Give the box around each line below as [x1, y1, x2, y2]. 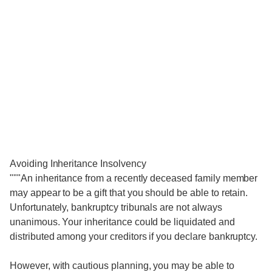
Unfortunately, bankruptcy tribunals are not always [10, 202, 222, 212]
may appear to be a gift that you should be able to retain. [10, 188, 248, 198]
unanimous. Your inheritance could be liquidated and [10, 217, 235, 227]
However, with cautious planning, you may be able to [10, 260, 234, 271]
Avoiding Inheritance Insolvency [10, 158, 146, 169]
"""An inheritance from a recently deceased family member [10, 173, 258, 183]
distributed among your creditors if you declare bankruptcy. [10, 231, 258, 242]
